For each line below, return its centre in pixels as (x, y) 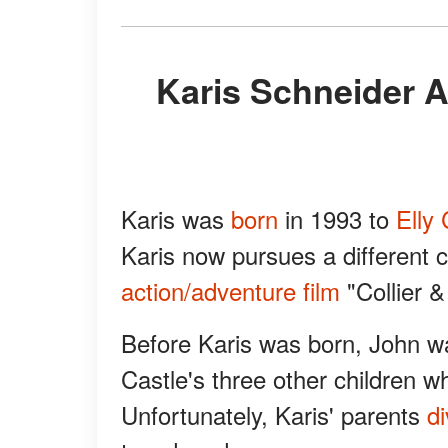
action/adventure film (230, 291)
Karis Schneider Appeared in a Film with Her (168, 90)
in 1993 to (337, 219)
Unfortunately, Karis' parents (274, 415)
